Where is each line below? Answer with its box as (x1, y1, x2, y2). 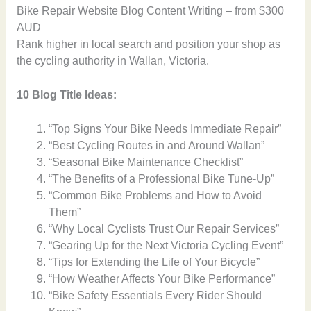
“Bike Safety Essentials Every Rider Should (49, 289, 262, 301)
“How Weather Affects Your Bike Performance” (49, 272, 276, 285)
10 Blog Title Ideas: (16, 89, 117, 101)
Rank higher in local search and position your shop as (16, 38, 280, 51)
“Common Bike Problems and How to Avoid (49, 189, 262, 201)
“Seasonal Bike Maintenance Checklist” (49, 155, 244, 168)
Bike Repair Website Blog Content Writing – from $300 (16, 5, 284, 17)
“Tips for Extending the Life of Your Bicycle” (49, 255, 260, 268)
